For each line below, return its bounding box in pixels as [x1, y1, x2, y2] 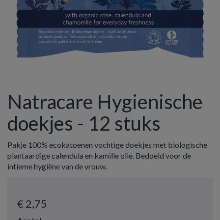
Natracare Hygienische [7, 90, 203, 113]
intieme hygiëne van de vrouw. [7, 162, 107, 171]
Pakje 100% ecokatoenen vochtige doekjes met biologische [7, 140, 207, 149]
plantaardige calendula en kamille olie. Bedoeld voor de [7, 151, 191, 160]
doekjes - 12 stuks [7, 111, 161, 135]
